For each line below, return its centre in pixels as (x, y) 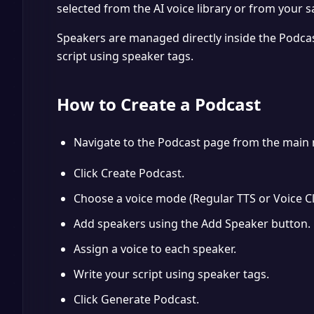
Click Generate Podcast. (136, 299)
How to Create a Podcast (159, 104)
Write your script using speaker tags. (171, 274)
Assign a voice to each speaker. (155, 249)
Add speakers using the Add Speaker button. (192, 224)
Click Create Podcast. (129, 173)
